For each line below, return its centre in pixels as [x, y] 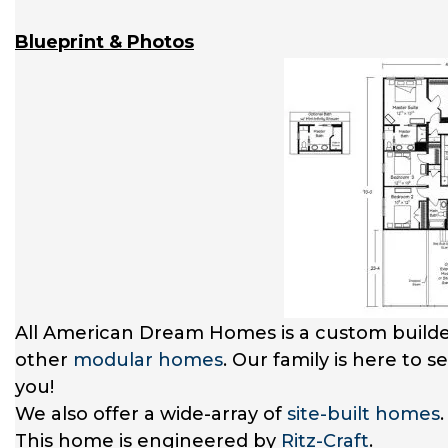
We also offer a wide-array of [151, 413]
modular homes [148, 359]
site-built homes [363, 413]
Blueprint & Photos [104, 41]
